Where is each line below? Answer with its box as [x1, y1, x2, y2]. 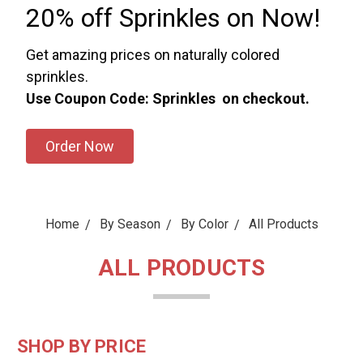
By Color [180, 216, 228, 232]
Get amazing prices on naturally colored [25, 46, 280, 63]
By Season [99, 216, 160, 232]
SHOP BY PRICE [17, 335, 147, 357]
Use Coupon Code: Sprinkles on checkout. [25, 90, 310, 107]
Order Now [45, 138, 114, 155]
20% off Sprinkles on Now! [25, 2, 320, 33]
